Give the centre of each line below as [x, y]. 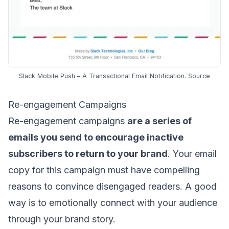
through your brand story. [63, 219]
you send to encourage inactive [111, 137]
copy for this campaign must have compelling [104, 170]
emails [23, 137]
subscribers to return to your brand [88, 153]
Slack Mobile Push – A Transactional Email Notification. [104, 76]
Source [199, 76]
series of [172, 121]
